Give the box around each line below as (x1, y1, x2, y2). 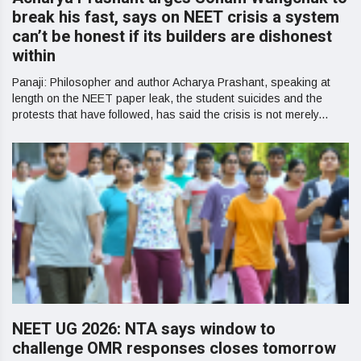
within (12, 44, 56, 68)
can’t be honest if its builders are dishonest (12, 25, 332, 48)
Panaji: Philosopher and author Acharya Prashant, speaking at (12, 76, 330, 89)
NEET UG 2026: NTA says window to (12, 317, 276, 341)
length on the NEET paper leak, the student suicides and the (12, 92, 322, 105)
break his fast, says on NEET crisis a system (12, 6, 339, 29)
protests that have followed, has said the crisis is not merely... (12, 108, 328, 121)
